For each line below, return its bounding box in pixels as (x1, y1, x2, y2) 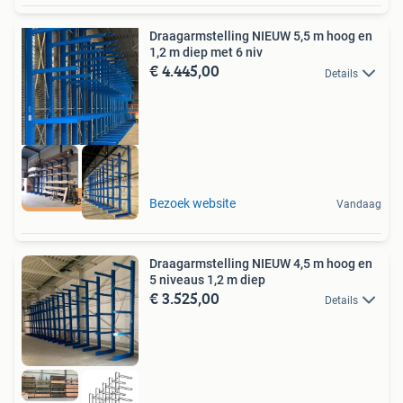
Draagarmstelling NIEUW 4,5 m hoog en (149, 255, 372, 271)
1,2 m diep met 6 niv (149, 45, 263, 60)
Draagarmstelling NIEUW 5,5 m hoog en (149, 29, 372, 44)
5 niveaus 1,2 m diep (149, 272, 265, 287)
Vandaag (336, 197, 381, 210)
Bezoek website (149, 195, 236, 210)
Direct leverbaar (34, 193, 126, 208)
